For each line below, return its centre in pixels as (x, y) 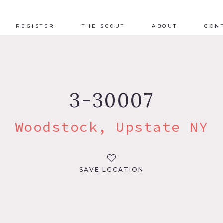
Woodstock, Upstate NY (111, 127)
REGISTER (35, 26)
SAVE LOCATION (111, 169)
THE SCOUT (104, 26)
